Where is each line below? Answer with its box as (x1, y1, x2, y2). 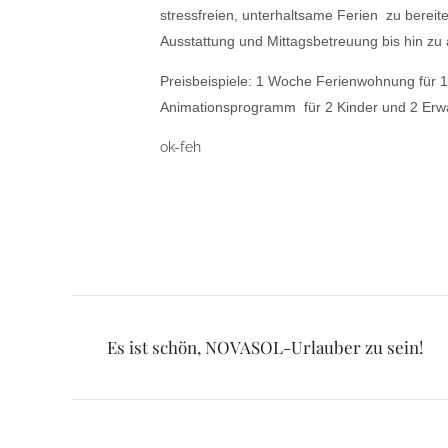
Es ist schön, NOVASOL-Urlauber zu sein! (107, 336, 423, 358)
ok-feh (160, 139, 202, 155)
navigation (71, 367, 195, 402)
